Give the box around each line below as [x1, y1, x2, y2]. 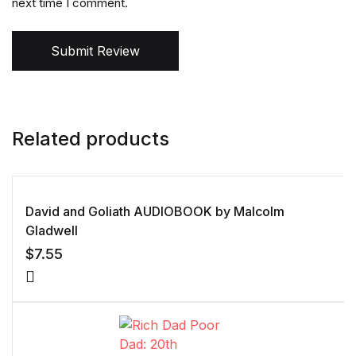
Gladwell [25, 222, 78, 238]
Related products [12, 127, 169, 150]
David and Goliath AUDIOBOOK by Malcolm [25, 203, 284, 219]
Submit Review [51, 43, 140, 59]
